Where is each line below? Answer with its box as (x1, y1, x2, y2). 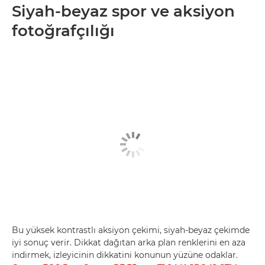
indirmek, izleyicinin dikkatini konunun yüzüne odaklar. (12, 249, 238, 260)
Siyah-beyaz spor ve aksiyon (12, 2, 235, 21)
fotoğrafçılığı (12, 21, 115, 40)
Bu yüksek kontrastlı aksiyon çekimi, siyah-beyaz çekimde (12, 224, 250, 235)
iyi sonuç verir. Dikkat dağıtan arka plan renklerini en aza (12, 237, 245, 248)
